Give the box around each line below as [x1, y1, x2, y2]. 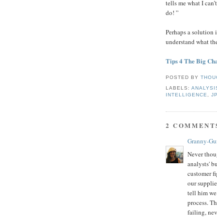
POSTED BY [166, 74, 201, 80]
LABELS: [166, 85, 192, 91]
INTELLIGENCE [166, 92, 208, 97]
